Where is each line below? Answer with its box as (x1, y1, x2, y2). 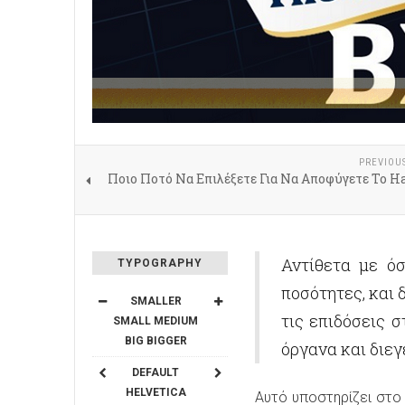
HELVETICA (125, 386, 186, 400)
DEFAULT (132, 366, 179, 380)
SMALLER (129, 295, 182, 308)
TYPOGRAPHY (118, 257, 202, 270)
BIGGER (146, 334, 187, 348)
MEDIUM (154, 315, 198, 328)
